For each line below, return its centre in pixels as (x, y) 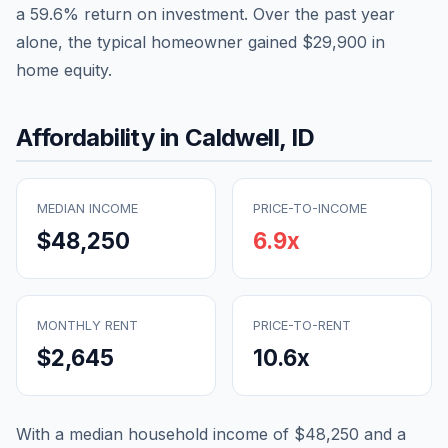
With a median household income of (155, 433)
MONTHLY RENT (87, 325)
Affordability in (100, 137)
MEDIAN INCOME (87, 208)
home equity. (64, 69)
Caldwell (232, 137)
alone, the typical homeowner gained (159, 41)
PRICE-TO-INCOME (310, 208)
